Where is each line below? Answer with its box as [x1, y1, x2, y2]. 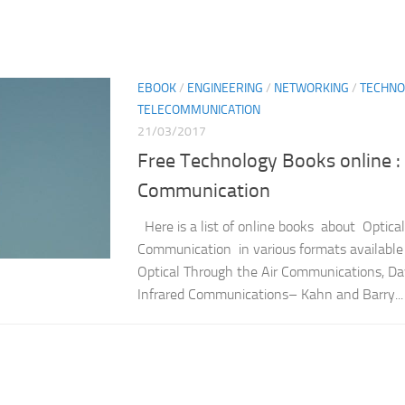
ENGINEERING [187, 80, 263, 97]
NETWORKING [274, 80, 349, 97]
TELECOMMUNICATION [137, 102, 260, 118]
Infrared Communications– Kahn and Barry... [137, 286, 403, 304]
